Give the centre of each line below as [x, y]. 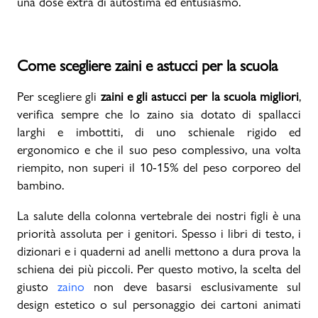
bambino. [40, 185]
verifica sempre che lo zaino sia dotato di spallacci [159, 114]
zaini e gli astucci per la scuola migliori [200, 96]
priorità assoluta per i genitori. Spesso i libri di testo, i [159, 233]
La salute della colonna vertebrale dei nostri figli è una [159, 215]
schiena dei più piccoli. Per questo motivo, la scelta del [159, 269]
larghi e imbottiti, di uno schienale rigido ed [159, 132]
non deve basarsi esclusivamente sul [193, 286]
